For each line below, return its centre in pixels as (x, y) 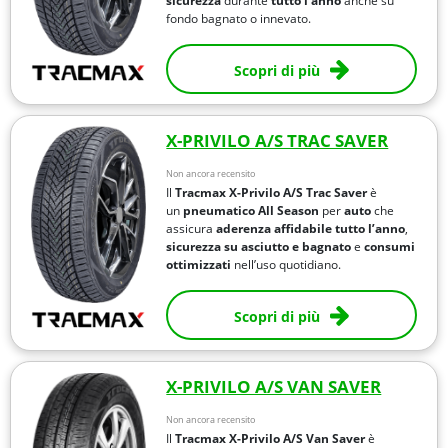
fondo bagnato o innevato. (239, 18)
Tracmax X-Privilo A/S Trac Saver (271, 192)
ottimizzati (199, 264)
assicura (191, 228)
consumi (390, 246)
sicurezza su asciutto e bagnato (259, 246)
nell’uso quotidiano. (286, 264)
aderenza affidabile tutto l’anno (311, 228)
